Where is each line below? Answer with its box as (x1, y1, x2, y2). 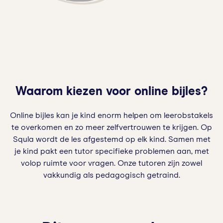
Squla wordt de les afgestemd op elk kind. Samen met (12, 135, 211, 143)
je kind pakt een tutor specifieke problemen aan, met (14, 147, 209, 155)
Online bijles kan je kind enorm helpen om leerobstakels (10, 111, 213, 119)
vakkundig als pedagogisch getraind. (43, 171, 180, 179)
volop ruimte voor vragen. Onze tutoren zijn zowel (21, 159, 202, 167)
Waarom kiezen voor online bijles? (15, 85, 208, 98)
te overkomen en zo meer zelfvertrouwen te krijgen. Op (11, 123, 212, 131)
